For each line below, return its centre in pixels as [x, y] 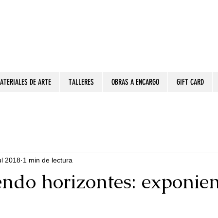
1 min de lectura [48, 160]
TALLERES [81, 82]
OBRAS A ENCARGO [135, 82]
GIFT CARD [190, 82]
